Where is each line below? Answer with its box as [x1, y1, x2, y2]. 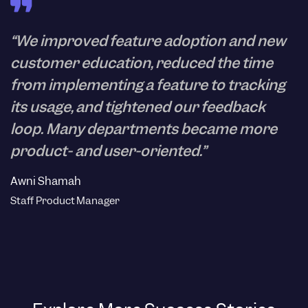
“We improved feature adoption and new [10, 32, 286, 51]
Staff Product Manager [10, 194, 120, 208]
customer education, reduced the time [10, 54, 273, 73]
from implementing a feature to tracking [10, 76, 285, 95]
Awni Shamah [10, 174, 81, 189]
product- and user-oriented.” [10, 142, 207, 161]
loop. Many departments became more [10, 120, 277, 139]
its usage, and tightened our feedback [10, 98, 265, 117]
